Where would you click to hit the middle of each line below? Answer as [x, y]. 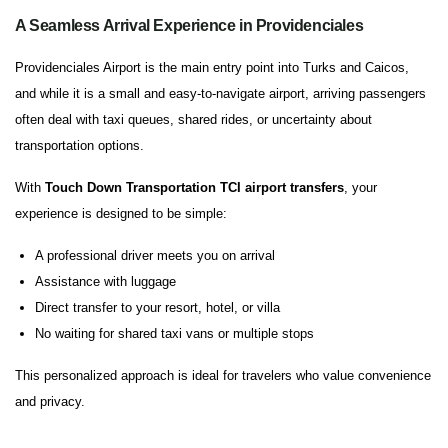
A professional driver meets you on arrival [155, 256]
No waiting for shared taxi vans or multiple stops [174, 334]
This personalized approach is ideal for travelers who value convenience [223, 376]
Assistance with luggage [105, 282]
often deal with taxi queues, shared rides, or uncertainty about [193, 120]
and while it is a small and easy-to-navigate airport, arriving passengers [220, 94]
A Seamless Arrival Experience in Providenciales [189, 26]
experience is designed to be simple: [121, 214]
